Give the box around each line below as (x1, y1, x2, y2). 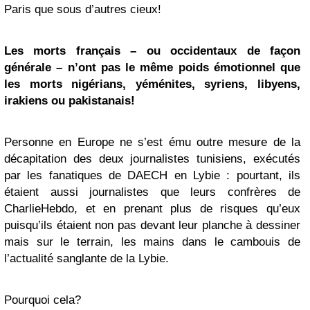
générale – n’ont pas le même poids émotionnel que (4, 61, 300, 74)
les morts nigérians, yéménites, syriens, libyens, (4, 77, 300, 91)
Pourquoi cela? (4, 293, 81, 307)
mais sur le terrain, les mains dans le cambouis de (4, 235, 300, 248)
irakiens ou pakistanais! (4, 94, 135, 107)
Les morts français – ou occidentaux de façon (4, 44, 300, 57)
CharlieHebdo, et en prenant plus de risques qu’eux (4, 202, 300, 215)
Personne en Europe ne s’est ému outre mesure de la (4, 136, 300, 149)
